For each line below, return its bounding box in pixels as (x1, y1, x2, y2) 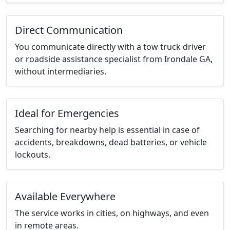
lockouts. (15, 149, 50, 161)
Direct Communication (15, 23, 123, 37)
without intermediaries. (15, 66, 106, 78)
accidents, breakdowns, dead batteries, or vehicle (15, 137, 207, 148)
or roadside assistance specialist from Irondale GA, (15, 53, 213, 65)
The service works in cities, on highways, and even (15, 207, 209, 219)
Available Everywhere (15, 189, 116, 204)
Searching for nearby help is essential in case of (15, 124, 200, 136)
